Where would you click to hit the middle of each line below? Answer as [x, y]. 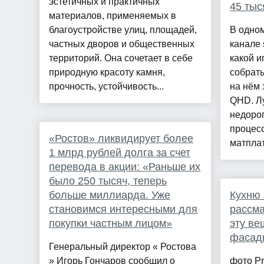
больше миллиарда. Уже [110, 195]
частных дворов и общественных [122, 44]
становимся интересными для [123, 209]
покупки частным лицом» [111, 224]
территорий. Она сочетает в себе [121, 58]
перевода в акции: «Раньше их [125, 167]
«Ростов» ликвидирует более [121, 139]
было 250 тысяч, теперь [108, 181]
